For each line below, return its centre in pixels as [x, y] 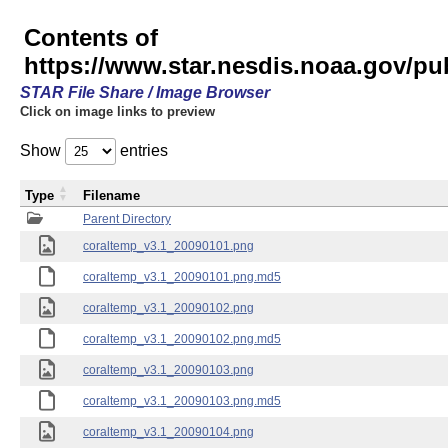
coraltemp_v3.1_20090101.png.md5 [182, 277]
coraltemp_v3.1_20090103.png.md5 [182, 401]
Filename [111, 195]
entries [142, 150]
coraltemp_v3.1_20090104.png [168, 432]
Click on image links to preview [117, 111]
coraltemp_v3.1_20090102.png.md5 [182, 339]
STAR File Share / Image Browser [145, 92]
